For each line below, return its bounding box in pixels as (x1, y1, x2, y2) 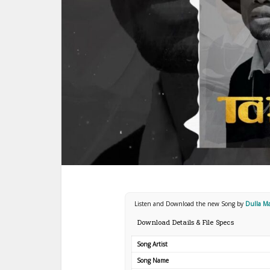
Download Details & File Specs (137, 217, 234, 227)
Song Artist (137, 239, 168, 248)
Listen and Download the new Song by (134, 199, 245, 208)
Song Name (137, 256, 169, 265)
